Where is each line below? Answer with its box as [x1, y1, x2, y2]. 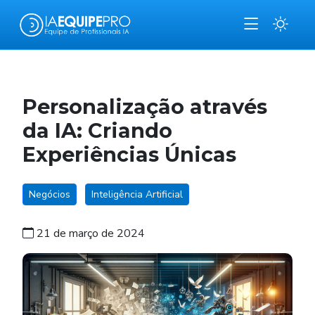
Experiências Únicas [22, 142, 236, 167]
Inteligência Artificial [91, 188, 183, 201]
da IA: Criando [22, 118, 172, 143]
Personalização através [22, 94, 267, 119]
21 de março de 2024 [34, 226, 145, 241]
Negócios [29, 188, 70, 201]
